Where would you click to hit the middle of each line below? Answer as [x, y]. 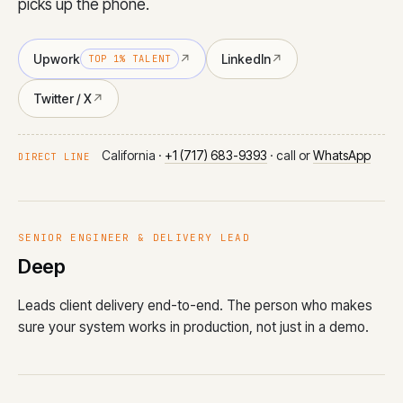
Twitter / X [63, 98]
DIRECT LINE [54, 156]
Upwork [57, 58]
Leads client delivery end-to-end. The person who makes [195, 306]
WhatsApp [341, 155]
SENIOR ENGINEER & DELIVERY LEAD [134, 237]
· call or [290, 155]
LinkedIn [246, 58]
